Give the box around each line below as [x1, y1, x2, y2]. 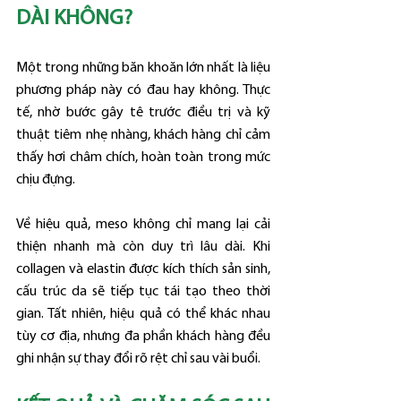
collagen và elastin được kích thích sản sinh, [16, 261, 270, 277]
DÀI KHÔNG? [16, 7, 132, 30]
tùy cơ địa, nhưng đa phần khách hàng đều [16, 328, 270, 344]
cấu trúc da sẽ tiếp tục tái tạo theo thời [16, 284, 270, 299]
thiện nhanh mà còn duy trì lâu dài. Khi [16, 239, 270, 254]
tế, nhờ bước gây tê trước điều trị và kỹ [16, 105, 270, 120]
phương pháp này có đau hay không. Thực [16, 82, 270, 98]
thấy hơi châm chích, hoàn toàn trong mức [16, 149, 270, 165]
